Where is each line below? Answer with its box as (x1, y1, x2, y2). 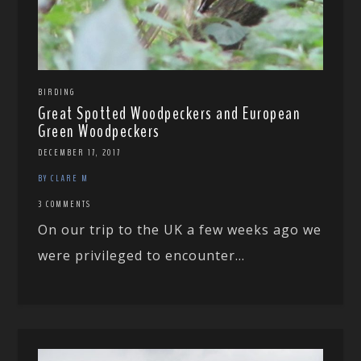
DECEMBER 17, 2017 (38, 145, 122, 159)
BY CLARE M (38, 171, 89, 185)
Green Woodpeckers (38, 118, 160, 143)
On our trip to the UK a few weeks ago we (38, 220, 322, 239)
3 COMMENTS (38, 197, 92, 210)
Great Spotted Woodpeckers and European (38, 101, 301, 126)
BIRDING (38, 85, 76, 98)
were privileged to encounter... (38, 246, 246, 264)
